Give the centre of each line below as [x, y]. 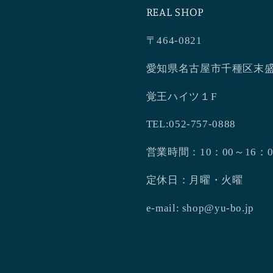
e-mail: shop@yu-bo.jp [200, 208]
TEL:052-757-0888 [191, 124]
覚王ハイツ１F [181, 96]
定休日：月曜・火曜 [194, 180]
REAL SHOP [175, 11]
